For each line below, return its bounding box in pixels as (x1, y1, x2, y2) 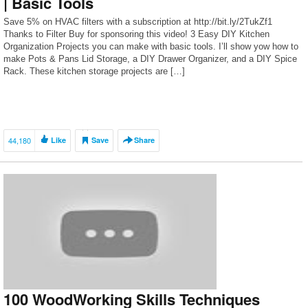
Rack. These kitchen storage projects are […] (3, 66, 185, 76)
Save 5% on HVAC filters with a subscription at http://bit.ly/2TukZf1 (3, 16, 272, 27)
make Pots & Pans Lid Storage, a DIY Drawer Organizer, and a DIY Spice (3, 54, 297, 64)
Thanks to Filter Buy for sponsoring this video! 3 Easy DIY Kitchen (3, 29, 269, 39)
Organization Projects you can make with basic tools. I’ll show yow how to (3, 41, 298, 52)
